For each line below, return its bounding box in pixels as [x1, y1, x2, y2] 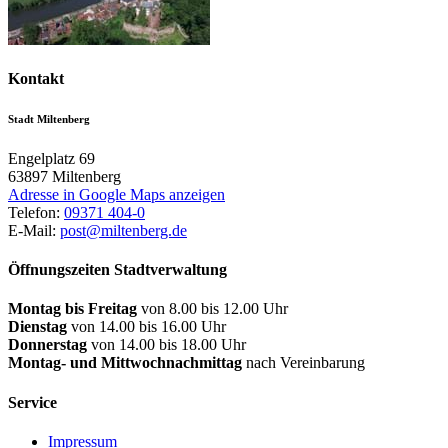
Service [8, 393, 57, 411]
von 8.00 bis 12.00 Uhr [137, 300, 288, 318]
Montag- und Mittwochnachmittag [8, 354, 242, 372]
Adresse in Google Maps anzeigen [8, 185, 225, 203]
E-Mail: [8, 221, 60, 239]
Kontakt [8, 69, 64, 87]
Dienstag [8, 318, 67, 336]
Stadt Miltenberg [8, 112, 90, 125]
